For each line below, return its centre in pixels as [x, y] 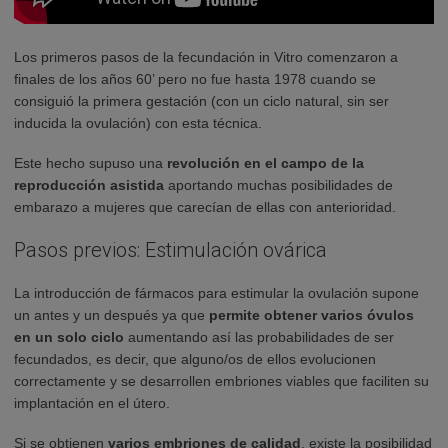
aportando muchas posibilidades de [278, 184]
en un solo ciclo [69, 336]
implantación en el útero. [92, 402]
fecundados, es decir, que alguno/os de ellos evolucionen [195, 358]
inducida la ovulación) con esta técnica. [138, 122]
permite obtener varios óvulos [311, 314]
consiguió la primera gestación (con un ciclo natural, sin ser [201, 100]
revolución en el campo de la [265, 162]
